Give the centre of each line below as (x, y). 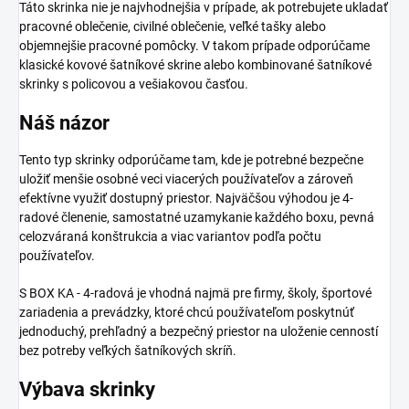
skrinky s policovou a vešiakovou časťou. (134, 84)
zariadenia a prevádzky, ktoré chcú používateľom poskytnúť (187, 312)
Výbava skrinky (87, 389)
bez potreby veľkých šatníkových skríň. (128, 350)
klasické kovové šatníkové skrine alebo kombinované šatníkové (195, 64)
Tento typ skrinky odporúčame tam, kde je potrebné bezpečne (191, 159)
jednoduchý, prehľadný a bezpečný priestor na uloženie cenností (199, 331)
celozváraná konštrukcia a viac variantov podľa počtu (170, 236)
